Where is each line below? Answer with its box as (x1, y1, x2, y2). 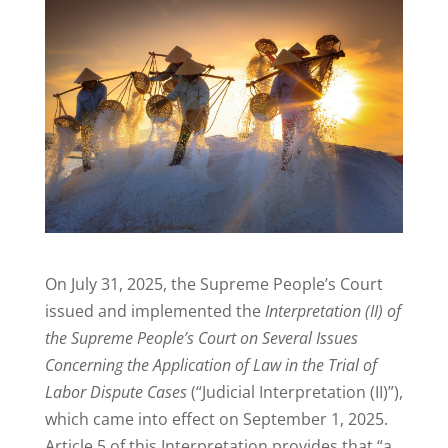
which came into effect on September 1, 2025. (44, 408, 388, 431)
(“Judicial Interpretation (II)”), (186, 381, 403, 404)
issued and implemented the (44, 300, 265, 323)
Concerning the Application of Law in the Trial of (44, 354, 377, 377)
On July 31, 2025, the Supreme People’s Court (44, 273, 383, 296)
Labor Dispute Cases (44, 381, 187, 404)
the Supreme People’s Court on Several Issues (44, 327, 358, 350)
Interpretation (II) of (264, 300, 401, 323)
